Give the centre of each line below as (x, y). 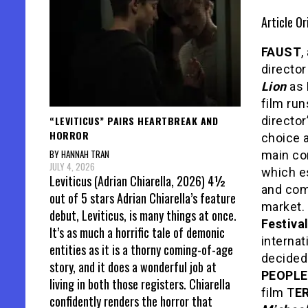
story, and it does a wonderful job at (133, 267)
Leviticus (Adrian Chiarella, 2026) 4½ (138, 181)
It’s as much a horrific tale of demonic (137, 233)
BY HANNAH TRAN (79, 154)
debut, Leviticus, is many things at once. (143, 216)
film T (278, 293)
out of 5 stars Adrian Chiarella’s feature (143, 198)
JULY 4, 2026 (72, 167)
